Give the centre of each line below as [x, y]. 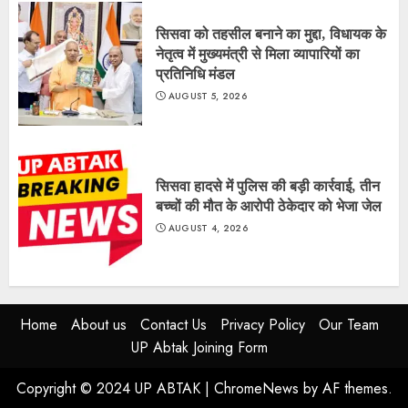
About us [99, 324]
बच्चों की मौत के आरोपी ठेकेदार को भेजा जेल [269, 205]
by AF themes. [345, 388]
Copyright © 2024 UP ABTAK [110, 388]
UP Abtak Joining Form [199, 347]
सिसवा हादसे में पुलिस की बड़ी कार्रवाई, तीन [268, 185]
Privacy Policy [263, 324]
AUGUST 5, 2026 [207, 96]
